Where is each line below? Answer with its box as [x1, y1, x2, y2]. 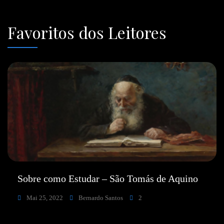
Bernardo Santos [77, 193, 123, 201]
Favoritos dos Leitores [7, 21, 166, 43]
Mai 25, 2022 [25, 193, 63, 201]
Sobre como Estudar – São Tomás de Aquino [17, 172, 198, 184]
